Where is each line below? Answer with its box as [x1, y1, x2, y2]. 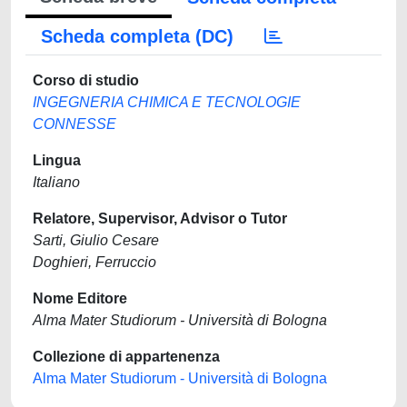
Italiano [33, 174, 80, 190]
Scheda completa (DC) [41, 26, 233, 46]
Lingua [33, 153, 81, 168]
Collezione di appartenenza [33, 349, 220, 364]
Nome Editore [33, 291, 127, 306]
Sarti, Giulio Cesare [33, 233, 159, 248]
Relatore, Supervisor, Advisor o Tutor [33, 211, 287, 226]
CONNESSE [33, 116, 116, 132]
